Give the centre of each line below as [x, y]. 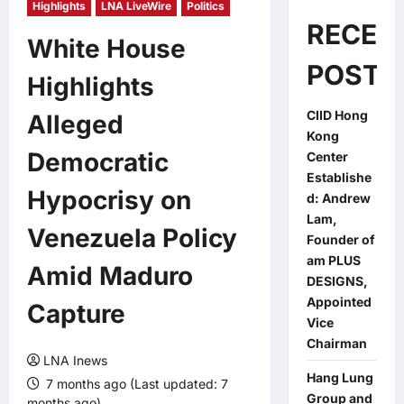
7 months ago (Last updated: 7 [135, 384]
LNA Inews [75, 360]
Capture [76, 314]
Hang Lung [340, 377]
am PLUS [333, 260]
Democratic [98, 162]
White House [106, 49]
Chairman [336, 343]
